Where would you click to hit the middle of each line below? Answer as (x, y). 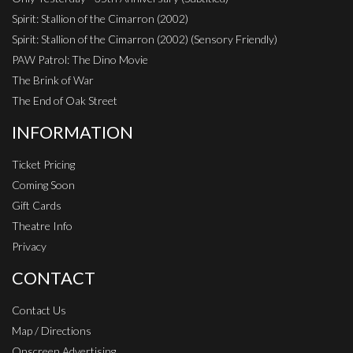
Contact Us (39, 310)
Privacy (29, 247)
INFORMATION (72, 133)
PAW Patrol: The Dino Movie (80, 60)
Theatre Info (42, 226)
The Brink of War (53, 80)
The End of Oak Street (65, 101)
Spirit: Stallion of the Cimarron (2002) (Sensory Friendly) (145, 39)
